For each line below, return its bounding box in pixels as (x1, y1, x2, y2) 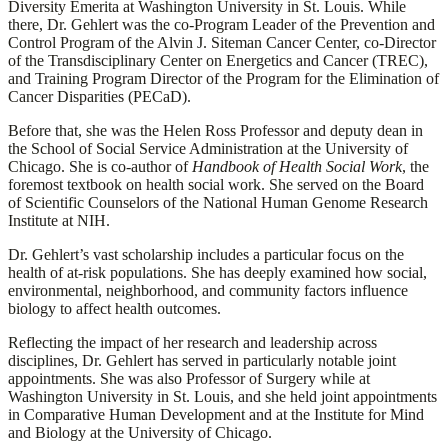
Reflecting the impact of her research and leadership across (8, 334, 377, 352)
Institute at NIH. (8, 212, 110, 230)
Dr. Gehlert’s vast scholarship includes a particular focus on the (8, 246, 404, 264)
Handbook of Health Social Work (192, 158, 402, 176)
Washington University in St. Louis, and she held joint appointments (8, 388, 437, 406)
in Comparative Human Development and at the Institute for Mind (8, 406, 424, 424)
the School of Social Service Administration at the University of (8, 140, 408, 158)
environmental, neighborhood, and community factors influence (8, 282, 408, 300)
